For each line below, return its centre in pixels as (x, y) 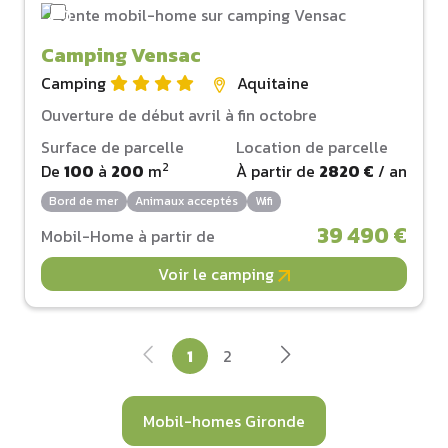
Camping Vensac (121, 54)
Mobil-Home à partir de (128, 236)
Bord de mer (84, 201)
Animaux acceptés (187, 201)
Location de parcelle (312, 146)
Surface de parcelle (112, 146)
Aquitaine (273, 82)
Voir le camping (218, 274)
